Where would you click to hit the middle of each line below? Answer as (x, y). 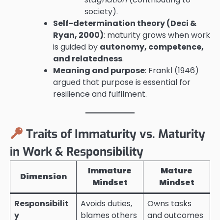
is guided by (76, 47)
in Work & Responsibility (77, 151)
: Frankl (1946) (172, 70)
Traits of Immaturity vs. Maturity (114, 134)
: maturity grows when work (157, 35)
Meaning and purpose (99, 70)
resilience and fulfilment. (100, 94)
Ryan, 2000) (78, 35)
